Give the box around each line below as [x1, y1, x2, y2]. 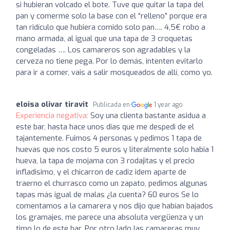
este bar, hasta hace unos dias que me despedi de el [16, 122, 194, 132]
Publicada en [93, 101, 131, 109]
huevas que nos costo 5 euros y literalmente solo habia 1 [16, 144, 214, 155]
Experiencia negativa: [16, 110, 90, 121]
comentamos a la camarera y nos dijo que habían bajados [16, 201, 213, 211]
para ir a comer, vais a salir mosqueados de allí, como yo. [16, 67, 213, 78]
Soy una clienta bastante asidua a [90, 110, 206, 121]
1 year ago [154, 101, 183, 109]
